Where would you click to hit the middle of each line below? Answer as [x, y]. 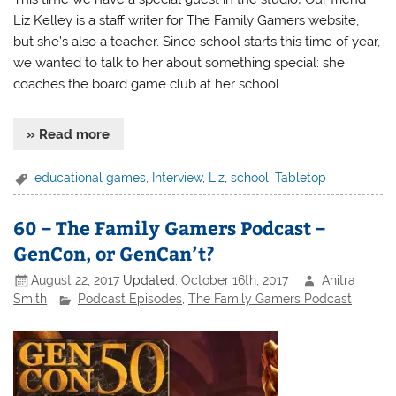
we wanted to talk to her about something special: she [179, 63]
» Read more [69, 134]
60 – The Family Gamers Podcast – [170, 227]
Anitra [338, 280]
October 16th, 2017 [235, 280]
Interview [178, 178]
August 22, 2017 [76, 280]
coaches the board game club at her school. [148, 84]
